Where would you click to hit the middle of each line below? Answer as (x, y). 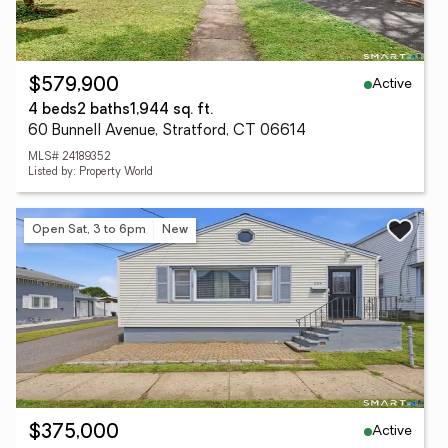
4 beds (52, 110)
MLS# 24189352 (69, 157)
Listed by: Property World (90, 172)
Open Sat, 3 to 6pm (89, 229)
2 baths (103, 110)
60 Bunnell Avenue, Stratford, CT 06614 (167, 131)
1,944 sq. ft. (171, 110)
